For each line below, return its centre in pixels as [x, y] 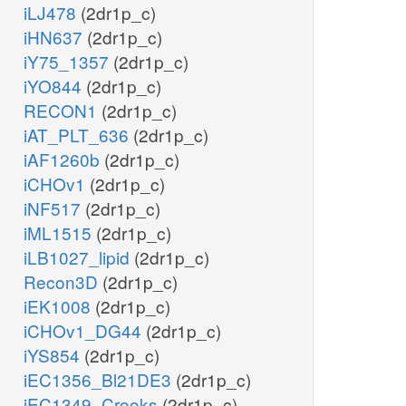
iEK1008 [59, 306]
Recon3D [63, 282]
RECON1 [63, 111]
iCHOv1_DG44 [85, 331]
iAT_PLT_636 [78, 135]
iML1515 [60, 233]
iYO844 [55, 86]
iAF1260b [64, 159]
